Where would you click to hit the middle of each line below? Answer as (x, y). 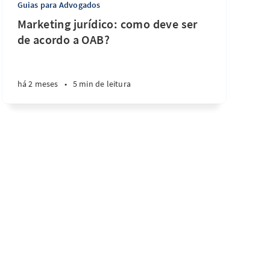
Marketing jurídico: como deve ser (107, 24)
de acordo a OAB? (64, 39)
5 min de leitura (102, 84)
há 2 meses (38, 84)
